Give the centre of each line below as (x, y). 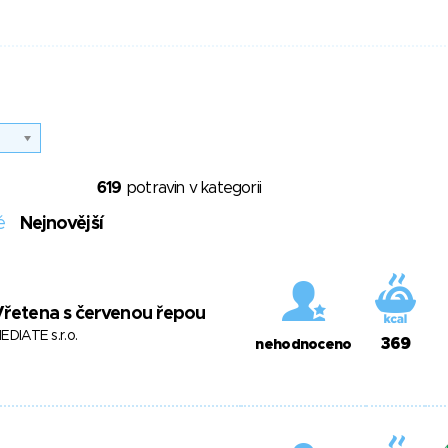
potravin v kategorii (191, 188)
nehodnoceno (303, 345)
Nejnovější (61, 224)
